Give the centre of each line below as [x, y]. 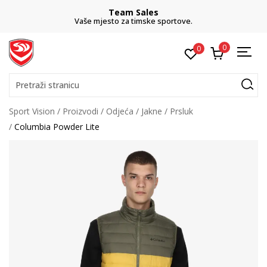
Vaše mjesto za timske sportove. [133, 21]
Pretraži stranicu [47, 85]
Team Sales [133, 12]
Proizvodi [80, 111]
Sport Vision [32, 111]
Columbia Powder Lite [57, 127]
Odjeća [120, 111]
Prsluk [181, 111]
